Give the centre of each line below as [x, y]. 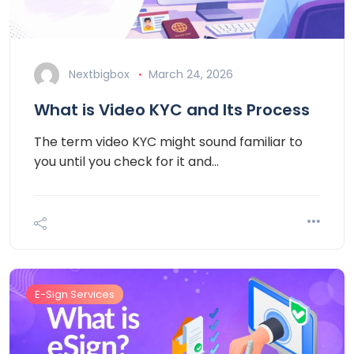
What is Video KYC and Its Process [172, 110]
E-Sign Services [75, 295]
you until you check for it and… [126, 162]
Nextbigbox [99, 75]
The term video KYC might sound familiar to [168, 142]
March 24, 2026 [190, 75]
